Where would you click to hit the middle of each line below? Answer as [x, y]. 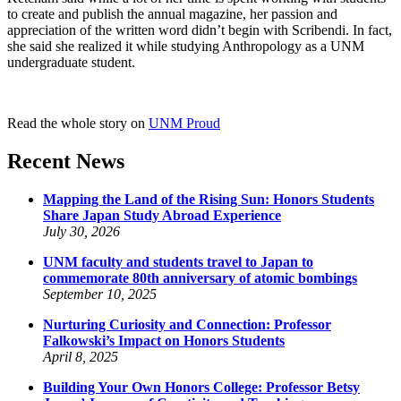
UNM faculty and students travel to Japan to [178, 261]
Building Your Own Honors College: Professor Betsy [201, 387]
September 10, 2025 [100, 294]
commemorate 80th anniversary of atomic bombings [200, 277]
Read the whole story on [78, 123]
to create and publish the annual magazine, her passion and [172, 13]
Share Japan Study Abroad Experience [162, 215]
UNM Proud [184, 123]
